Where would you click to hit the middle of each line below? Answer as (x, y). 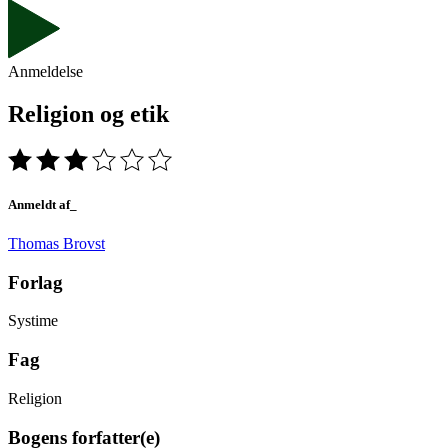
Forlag (35, 282)
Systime (33, 321)
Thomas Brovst (56, 243)
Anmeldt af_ (42, 204)
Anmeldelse (45, 71)
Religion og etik (88, 113)
